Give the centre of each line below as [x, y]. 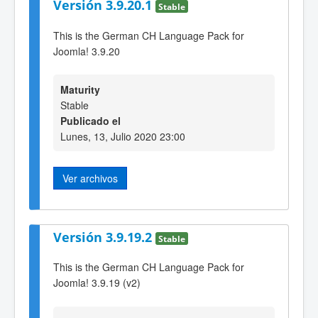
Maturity [80, 90]
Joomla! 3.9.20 [87, 51]
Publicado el [91, 121]
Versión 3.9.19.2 [104, 237]
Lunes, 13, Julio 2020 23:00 [123, 137]
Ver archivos [90, 179]
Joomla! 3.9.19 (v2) [97, 283]
